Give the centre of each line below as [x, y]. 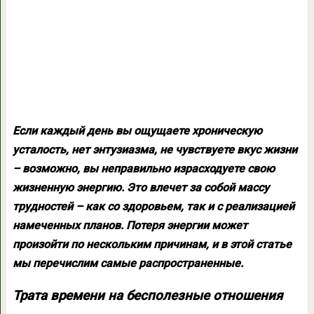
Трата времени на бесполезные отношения [147, 296]
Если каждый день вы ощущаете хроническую [137, 131]
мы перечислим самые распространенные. [128, 263]
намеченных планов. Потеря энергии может [130, 225]
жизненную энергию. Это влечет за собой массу [141, 187]
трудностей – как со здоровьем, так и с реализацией [153, 206]
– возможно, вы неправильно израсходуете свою [143, 169]
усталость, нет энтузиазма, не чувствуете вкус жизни [155, 150]
